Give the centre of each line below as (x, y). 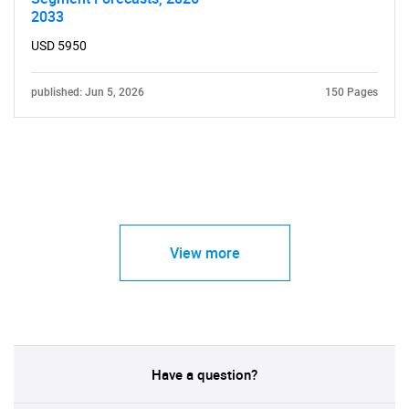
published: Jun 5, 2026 (88, 92)
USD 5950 (59, 46)
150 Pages (351, 92)
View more (204, 253)
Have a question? (204, 374)
